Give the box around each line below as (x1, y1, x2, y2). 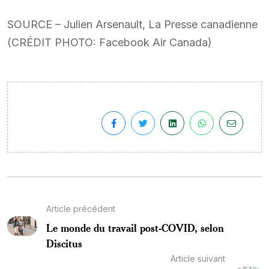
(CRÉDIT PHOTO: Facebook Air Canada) (7, 35, 212, 49)
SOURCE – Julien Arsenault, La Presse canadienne (7, 17, 258, 31)
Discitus (46, 236, 82, 250)
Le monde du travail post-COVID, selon (46, 220, 224, 234)
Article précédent (46, 203, 115, 214)
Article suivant (171, 253, 226, 264)
